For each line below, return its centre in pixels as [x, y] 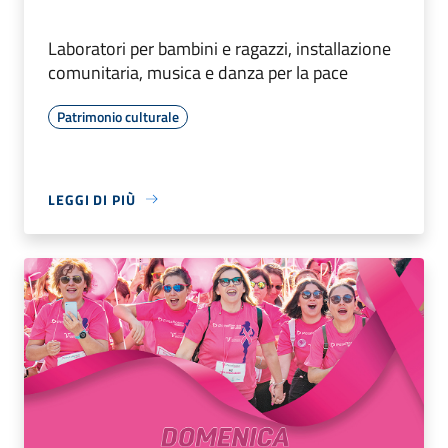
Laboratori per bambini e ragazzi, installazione [219, 48]
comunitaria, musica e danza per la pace [198, 72]
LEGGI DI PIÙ [92, 199]
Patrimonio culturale [118, 116]
